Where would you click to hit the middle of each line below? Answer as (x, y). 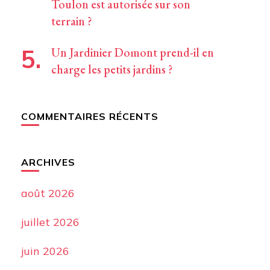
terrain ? (71, 21)
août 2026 (48, 193)
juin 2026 (45, 251)
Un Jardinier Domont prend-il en (132, 52)
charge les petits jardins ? (112, 69)
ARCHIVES (48, 162)
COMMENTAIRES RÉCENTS (89, 116)
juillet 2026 (50, 222)
